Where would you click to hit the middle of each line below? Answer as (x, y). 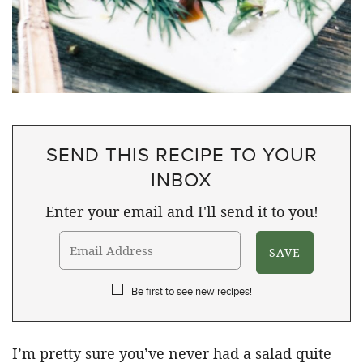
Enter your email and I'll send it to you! (181, 211)
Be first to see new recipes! (191, 291)
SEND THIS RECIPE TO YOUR (181, 154)
